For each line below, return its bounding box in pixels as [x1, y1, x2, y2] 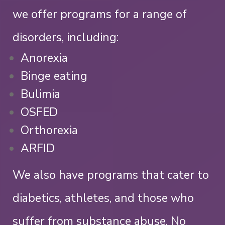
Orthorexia [20, 122, 78, 138]
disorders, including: [13, 29, 119, 45]
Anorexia [20, 50, 68, 66]
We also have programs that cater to [13, 167, 209, 183]
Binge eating [20, 68, 87, 84]
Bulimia [20, 86, 60, 102]
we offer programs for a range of [13, 6, 187, 22]
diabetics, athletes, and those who [13, 190, 194, 206]
